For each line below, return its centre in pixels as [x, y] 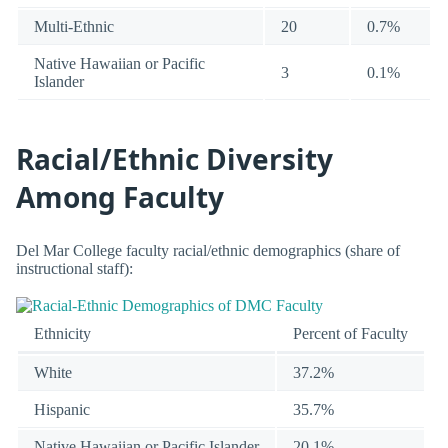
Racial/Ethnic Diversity [174, 159]
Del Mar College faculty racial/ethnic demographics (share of [208, 250]
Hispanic [62, 409]
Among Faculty [120, 197]
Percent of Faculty [350, 333]
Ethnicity [62, 333]
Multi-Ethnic [74, 26]
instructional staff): [74, 268]
